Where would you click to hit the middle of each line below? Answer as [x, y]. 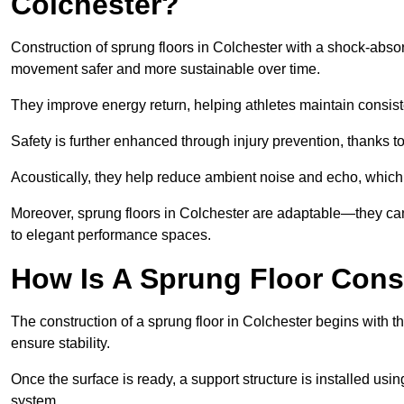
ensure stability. [60, 344]
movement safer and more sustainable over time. [165, 69]
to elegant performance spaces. [111, 235]
